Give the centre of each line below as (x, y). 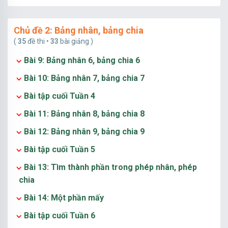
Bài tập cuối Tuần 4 (60, 96)
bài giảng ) (76, 41)
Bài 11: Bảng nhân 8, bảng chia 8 (84, 114)
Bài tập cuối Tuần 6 (60, 216)
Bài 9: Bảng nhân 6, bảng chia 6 (82, 60)
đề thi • (38, 41)
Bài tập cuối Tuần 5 (60, 149)
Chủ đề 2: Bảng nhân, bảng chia (79, 30)
